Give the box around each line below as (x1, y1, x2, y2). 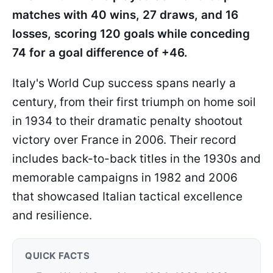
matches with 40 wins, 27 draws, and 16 (12, 8, 238, 22)
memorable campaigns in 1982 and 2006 (12, 171, 238, 185)
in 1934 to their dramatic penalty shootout (12, 114, 243, 128)
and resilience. (12, 208, 92, 222)
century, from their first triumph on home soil (12, 95, 256, 109)
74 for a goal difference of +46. (12, 46, 188, 60)
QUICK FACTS (25, 250, 90, 261)
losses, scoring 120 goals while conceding (12, 27, 250, 41)
